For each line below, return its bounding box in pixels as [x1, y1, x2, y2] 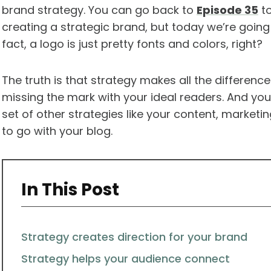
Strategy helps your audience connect [21, 251, 230, 267]
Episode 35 [196, 2, 258, 18]
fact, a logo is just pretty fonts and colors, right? [1, 36, 266, 52]
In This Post [21, 178, 119, 202]
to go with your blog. [1, 123, 116, 139]
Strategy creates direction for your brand [21, 229, 247, 245]
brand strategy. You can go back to [1, 2, 197, 18]
